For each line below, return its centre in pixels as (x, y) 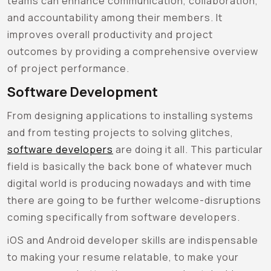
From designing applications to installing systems (130, 115)
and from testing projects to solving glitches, (120, 132)
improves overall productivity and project (110, 34)
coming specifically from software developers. (124, 217)
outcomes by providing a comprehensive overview (133, 51)
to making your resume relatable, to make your (123, 257)
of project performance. (68, 68)
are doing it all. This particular (188, 149)
